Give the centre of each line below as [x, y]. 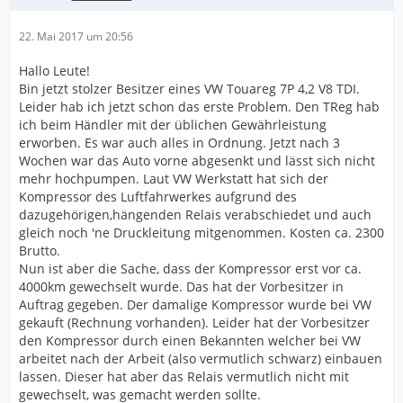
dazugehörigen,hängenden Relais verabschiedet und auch [195, 214]
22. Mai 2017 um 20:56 [76, 36]
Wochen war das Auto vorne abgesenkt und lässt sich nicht [197, 160]
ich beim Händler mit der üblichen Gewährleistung [173, 124]
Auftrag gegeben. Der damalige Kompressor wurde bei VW [195, 304]
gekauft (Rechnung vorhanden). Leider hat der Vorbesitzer [194, 322]
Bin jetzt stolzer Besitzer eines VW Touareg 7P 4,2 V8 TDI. [189, 88]
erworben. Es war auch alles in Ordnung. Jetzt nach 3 [179, 142]
